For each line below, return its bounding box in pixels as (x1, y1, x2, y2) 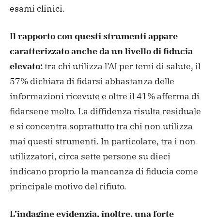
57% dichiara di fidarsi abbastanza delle (10, 76, 174, 87)
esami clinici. (10, 3, 65, 15)
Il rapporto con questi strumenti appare (10, 31, 178, 42)
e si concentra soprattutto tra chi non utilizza (10, 121, 193, 132)
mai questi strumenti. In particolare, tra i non (10, 136, 196, 147)
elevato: (10, 61, 43, 72)
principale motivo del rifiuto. (10, 181, 126, 192)
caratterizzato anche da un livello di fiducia (10, 46, 193, 57)
